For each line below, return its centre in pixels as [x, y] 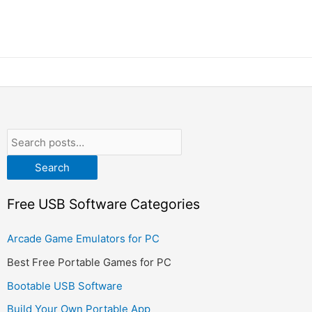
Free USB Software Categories [103, 204]
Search [52, 167]
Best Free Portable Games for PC [89, 262]
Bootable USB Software [65, 286]
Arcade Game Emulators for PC [83, 239]
